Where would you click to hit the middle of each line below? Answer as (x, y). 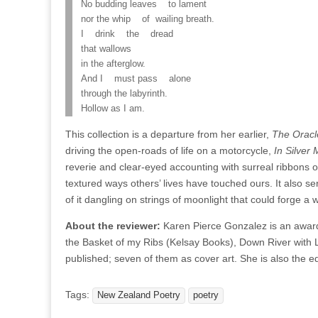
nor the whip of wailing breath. (148, 19)
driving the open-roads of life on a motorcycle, (170, 150)
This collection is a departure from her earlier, (169, 134)
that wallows (106, 49)
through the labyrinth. (124, 94)
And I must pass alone (136, 79)
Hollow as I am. (113, 109)
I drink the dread (127, 34)
